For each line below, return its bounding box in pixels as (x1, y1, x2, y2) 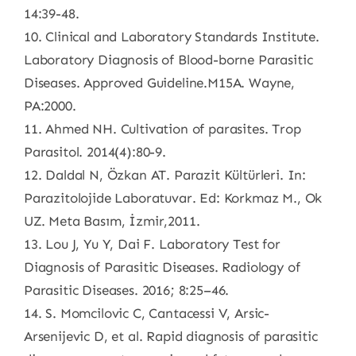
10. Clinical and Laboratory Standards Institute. (23, 29, 319, 44)
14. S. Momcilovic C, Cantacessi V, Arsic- (23, 305, 270, 321)
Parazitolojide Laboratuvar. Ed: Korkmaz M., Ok (23, 190, 323, 206)
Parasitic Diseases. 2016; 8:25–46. (23, 282, 230, 298)
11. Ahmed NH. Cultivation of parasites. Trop (23, 121, 301, 137)
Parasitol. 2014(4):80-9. (23, 144, 166, 160)
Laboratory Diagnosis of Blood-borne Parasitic (23, 52, 313, 68)
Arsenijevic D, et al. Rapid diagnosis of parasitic (23, 328, 318, 344)
